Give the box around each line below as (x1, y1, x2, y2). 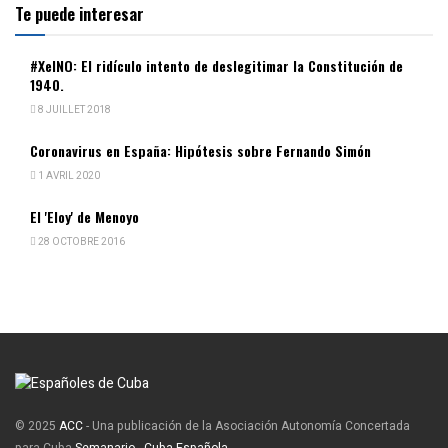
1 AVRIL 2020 (36, 168, 100, 183)
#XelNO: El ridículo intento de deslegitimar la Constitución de (30, 54, 403, 76)
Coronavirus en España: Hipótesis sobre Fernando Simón (30, 139, 371, 161)
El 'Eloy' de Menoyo (30, 205, 139, 227)
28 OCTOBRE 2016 (36, 234, 125, 249)
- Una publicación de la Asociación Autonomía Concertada (83, 417, 410, 436)
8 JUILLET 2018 (36, 102, 111, 117)
